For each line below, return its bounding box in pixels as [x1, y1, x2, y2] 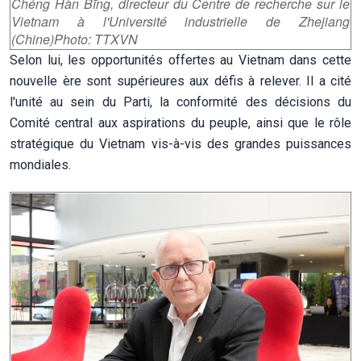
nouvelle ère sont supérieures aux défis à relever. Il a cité [10, 73, 351, 89]
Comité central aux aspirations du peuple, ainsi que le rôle [10, 114, 351, 131]
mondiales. [10, 156, 71, 172]
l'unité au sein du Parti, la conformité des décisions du [10, 93, 351, 110]
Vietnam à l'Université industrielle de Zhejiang [11, 11, 350, 31]
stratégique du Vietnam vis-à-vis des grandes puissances [10, 135, 351, 151]
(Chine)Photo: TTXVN [11, 29, 138, 48]
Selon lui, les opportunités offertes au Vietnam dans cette [10, 52, 351, 68]
